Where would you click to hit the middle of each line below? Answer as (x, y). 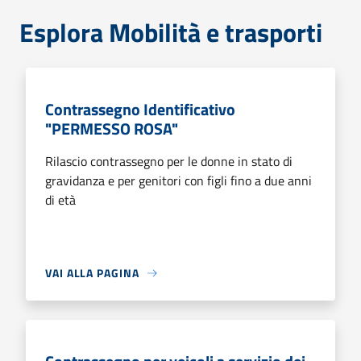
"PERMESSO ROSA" (112, 129)
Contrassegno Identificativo (140, 109)
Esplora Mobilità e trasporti (171, 32)
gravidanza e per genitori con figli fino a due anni (178, 180)
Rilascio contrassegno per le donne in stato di (169, 161)
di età (60, 200)
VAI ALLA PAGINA (92, 273)
